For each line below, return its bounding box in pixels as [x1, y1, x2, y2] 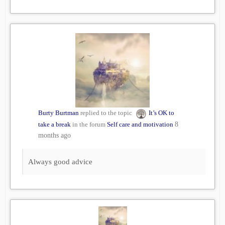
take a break [38, 121, 71, 129]
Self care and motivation [107, 121, 173, 129]
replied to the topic [79, 109, 134, 117]
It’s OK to [149, 109, 174, 117]
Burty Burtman [38, 109, 79, 117]
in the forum [71, 121, 107, 129]
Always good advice [28, 158, 92, 166]
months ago [38, 132, 71, 140]
